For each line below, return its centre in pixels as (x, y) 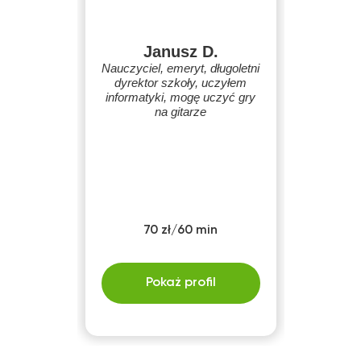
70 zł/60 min (180, 230)
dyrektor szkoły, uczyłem (180, 83)
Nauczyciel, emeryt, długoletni (180, 68)
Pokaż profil (180, 283)
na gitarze (180, 112)
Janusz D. (180, 52)
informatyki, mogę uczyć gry (180, 97)
